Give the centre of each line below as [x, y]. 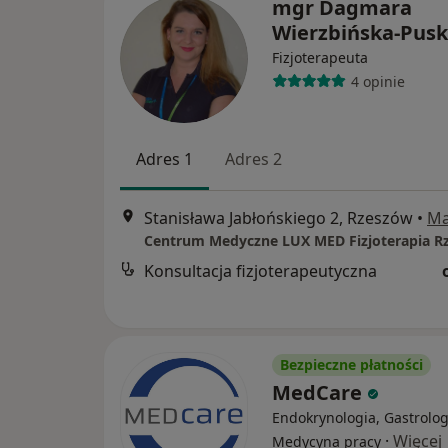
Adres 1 [164, 159]
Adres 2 [253, 159]
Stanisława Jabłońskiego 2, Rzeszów [278, 218]
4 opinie [377, 81]
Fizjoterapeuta [320, 57]
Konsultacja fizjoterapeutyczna [260, 271]
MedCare [319, 392]
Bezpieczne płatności [351, 364]
